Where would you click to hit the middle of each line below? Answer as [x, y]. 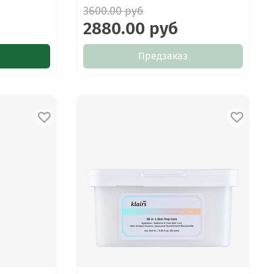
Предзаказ [163, 56]
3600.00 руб [113, 11]
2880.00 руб [131, 28]
